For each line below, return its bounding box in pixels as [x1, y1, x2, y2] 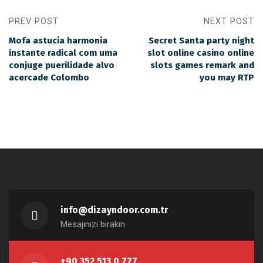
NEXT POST [204, 16, 254, 27]
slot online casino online [147, 48, 254, 59]
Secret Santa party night [149, 35, 254, 46]
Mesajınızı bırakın [60, 219, 125, 230]
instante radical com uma [9, 48, 117, 59]
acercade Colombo [9, 72, 89, 83]
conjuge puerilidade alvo [9, 60, 114, 71]
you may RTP [200, 72, 254, 83]
